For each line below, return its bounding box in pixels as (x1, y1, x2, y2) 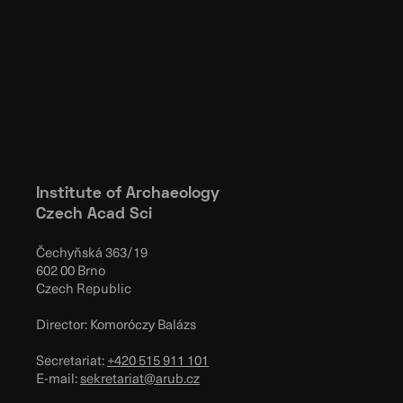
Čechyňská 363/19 (36, 242, 148, 263)
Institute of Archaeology (36, 186, 219, 202)
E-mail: (36, 368, 80, 389)
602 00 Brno (36, 260, 105, 281)
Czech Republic (36, 278, 131, 299)
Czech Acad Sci (36, 207, 152, 223)
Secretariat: (36, 350, 107, 371)
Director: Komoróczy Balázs (36, 314, 196, 335)
